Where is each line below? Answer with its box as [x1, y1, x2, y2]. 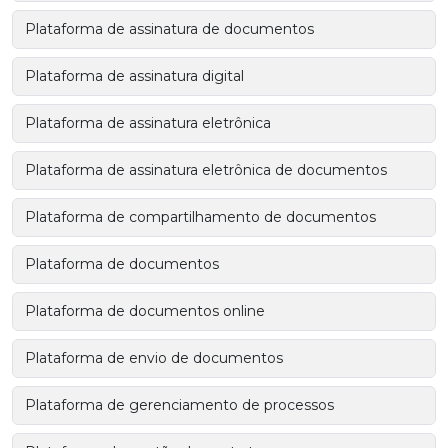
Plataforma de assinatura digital [25, 66, 244, 85]
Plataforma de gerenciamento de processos [25, 395, 334, 414]
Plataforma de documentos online [25, 301, 265, 320]
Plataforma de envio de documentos [25, 348, 283, 367]
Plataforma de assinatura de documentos [25, 19, 314, 38]
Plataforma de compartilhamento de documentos [25, 207, 376, 226]
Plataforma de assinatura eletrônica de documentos [25, 160, 387, 179]
